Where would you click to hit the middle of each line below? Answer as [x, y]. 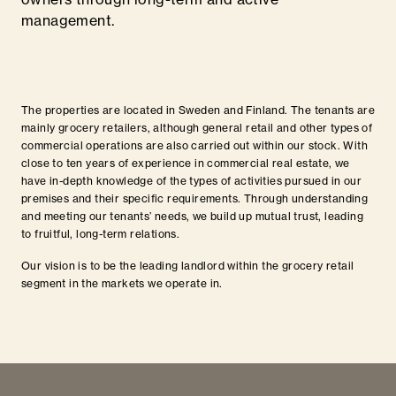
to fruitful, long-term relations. [101, 234]
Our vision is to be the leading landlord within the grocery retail [188, 266]
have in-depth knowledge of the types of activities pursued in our [191, 181]
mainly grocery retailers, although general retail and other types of [197, 128]
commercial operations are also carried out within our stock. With [194, 145]
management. [68, 20]
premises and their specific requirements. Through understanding [195, 198]
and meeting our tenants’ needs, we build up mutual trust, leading [192, 216]
